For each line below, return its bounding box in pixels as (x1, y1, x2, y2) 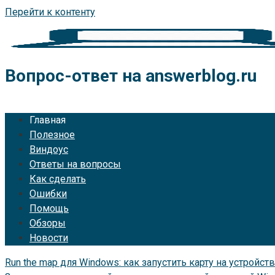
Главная (29, 114, 66, 126)
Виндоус (29, 143, 68, 155)
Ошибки (29, 187, 67, 199)
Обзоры (29, 217, 66, 229)
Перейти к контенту (5, 6, 95, 18)
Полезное (29, 128, 75, 141)
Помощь (29, 202, 69, 214)
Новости (29, 231, 68, 244)
